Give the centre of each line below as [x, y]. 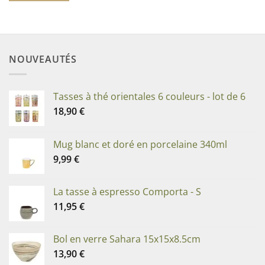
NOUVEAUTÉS [43, 59]
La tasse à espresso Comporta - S [127, 191]
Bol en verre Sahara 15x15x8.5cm [127, 239]
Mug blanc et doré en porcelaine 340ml [140, 144]
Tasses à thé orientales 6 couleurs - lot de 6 [149, 96]
